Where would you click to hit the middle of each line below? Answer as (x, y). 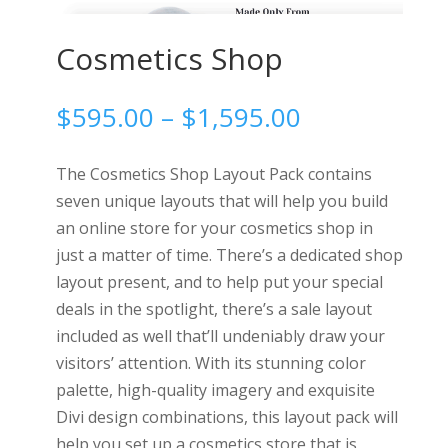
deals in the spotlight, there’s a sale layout (213, 308)
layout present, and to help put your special (219, 281)
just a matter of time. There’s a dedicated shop (229, 254)
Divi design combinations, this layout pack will (226, 416)
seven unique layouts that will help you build (221, 200)
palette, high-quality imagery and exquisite (215, 389)
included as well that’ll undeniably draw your (220, 335)
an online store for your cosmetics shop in (214, 227)
